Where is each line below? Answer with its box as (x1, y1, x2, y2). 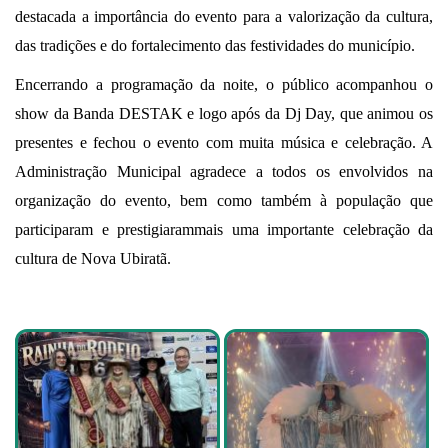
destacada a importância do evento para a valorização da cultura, (15, 8, 433, 26)
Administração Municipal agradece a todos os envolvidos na (15, 163, 433, 181)
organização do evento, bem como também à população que (15, 192, 433, 210)
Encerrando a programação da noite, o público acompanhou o (15, 76, 433, 94)
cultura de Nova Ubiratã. (15, 250, 171, 268)
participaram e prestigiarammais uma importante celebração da (15, 221, 433, 239)
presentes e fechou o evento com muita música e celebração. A (15, 134, 433, 152)
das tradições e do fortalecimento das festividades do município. (15, 37, 415, 55)
